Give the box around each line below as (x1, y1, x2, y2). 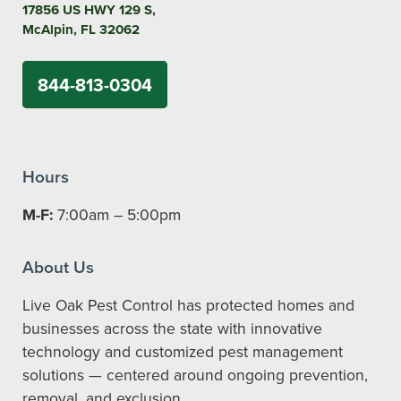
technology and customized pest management (22, 339, 343, 363)
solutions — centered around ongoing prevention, (22, 363, 368, 386)
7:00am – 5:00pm (53, 202, 181, 226)
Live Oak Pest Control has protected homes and (22, 293, 354, 316)
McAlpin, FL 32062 (22, 19, 140, 39)
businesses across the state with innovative (22, 316, 322, 339)
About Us (22, 253, 94, 279)
